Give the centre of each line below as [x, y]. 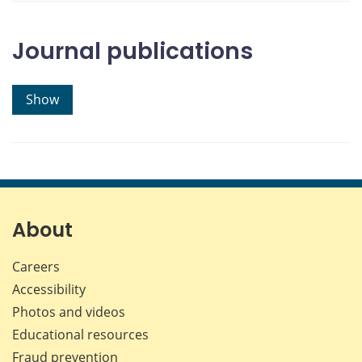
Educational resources [80, 335]
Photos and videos [69, 312]
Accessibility [49, 290]
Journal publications [133, 52]
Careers [36, 267]
